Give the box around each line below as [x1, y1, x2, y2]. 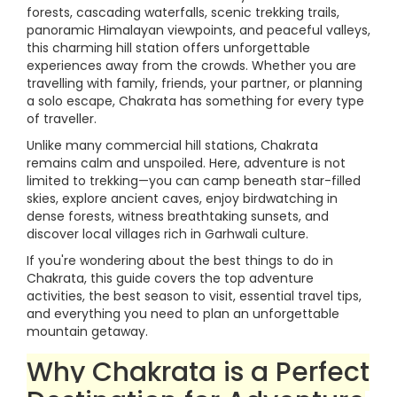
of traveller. [27, 110, 97, 128]
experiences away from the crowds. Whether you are [27, 57, 356, 74]
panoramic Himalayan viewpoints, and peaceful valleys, [27, 21, 370, 39]
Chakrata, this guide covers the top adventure [27, 269, 314, 287]
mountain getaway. [27, 323, 148, 340]
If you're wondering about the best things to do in [27, 252, 333, 269]
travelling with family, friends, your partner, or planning [27, 74, 362, 92]
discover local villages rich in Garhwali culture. [27, 225, 308, 243]
